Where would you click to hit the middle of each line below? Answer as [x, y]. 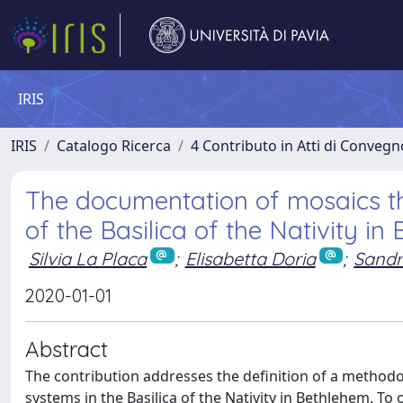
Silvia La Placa [88, 259]
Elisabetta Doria [250, 259]
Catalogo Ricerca [114, 146]
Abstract [67, 349]
